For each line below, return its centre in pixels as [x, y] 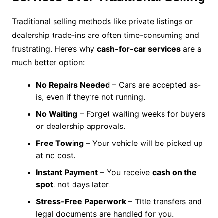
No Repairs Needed [73, 85]
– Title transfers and [164, 202]
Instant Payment [67, 173]
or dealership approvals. [80, 126]
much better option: [48, 63]
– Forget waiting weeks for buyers [141, 114]
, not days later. [81, 185]
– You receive [125, 173]
